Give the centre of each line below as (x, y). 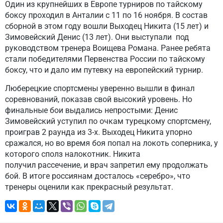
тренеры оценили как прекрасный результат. (89, 187)
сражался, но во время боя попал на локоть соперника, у (111, 143)
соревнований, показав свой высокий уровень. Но (99, 99)
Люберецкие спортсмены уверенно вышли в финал (100, 88)
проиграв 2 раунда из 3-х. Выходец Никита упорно (99, 132)
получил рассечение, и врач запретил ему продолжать (107, 165)
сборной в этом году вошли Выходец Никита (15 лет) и (107, 26)
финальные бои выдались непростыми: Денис (91, 110)
